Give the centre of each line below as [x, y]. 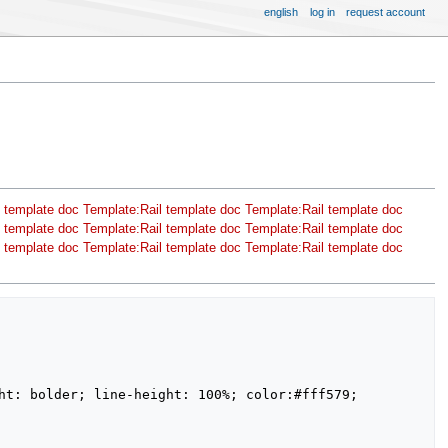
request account [386, 11]
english [281, 11]
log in [322, 11]
